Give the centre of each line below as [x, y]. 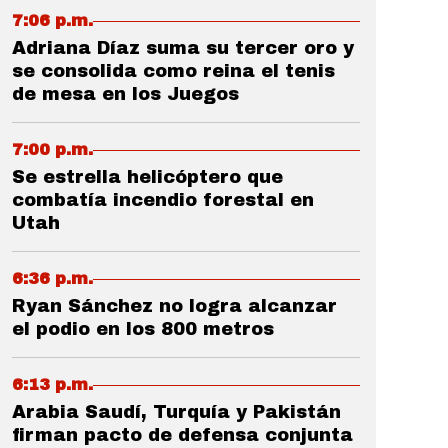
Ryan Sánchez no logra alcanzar [174, 306]
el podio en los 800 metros [143, 329]
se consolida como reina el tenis [173, 71]
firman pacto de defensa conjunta [182, 435]
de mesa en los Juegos [125, 94]
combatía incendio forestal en [163, 200]
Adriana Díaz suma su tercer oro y [183, 48]
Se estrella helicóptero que [147, 177]
